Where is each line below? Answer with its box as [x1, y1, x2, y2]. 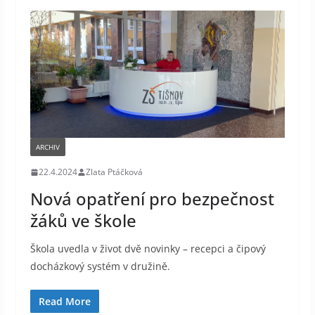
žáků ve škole [30, 209, 136, 233]
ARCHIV [35, 142, 60, 153]
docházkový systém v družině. [30, 259, 170, 274]
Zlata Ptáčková [85, 166, 143, 179]
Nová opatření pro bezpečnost [30, 187, 274, 211]
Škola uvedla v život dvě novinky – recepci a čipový [30, 242, 266, 256]
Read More [38, 295, 91, 309]
